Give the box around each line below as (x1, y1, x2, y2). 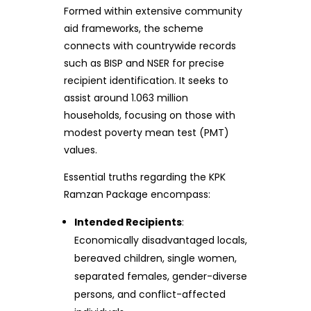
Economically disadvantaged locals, (74, 233, 248, 247)
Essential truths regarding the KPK (63, 169, 226, 184)
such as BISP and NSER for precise (63, 56, 224, 70)
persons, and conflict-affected (74, 287, 226, 301)
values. (63, 142, 97, 157)
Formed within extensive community (63, 3, 242, 18)
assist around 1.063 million (63, 90, 188, 105)
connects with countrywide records (63, 38, 236, 53)
